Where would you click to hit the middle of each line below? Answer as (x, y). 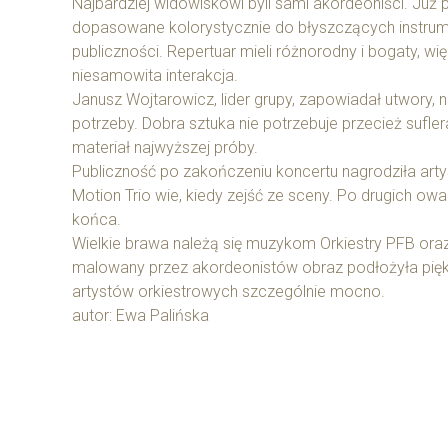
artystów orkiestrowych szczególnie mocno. (228, 292)
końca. (96, 220)
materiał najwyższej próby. (165, 148)
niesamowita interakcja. (155, 76)
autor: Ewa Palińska (140, 316)
